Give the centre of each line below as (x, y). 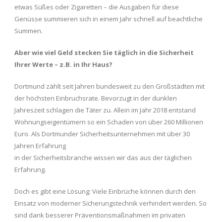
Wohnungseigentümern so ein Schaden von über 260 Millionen (109, 122)
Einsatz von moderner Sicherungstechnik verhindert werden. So (111, 203)
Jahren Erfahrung (40, 145)
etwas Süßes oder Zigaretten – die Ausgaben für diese (97, 7)
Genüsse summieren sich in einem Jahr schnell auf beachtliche (109, 19)
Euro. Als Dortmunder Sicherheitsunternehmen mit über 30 (102, 134)
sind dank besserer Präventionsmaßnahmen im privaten (100, 215)
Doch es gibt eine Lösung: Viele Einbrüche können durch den (105, 191)
